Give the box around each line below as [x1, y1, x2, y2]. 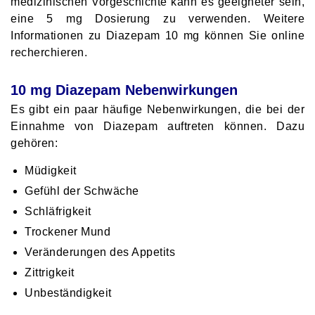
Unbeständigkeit [25, 286, 112, 299]
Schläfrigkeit [25, 205, 91, 217]
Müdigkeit [25, 164, 77, 176]
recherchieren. [11, 46, 87, 58]
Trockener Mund [25, 225, 110, 238]
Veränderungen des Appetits [25, 245, 175, 258]
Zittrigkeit [25, 266, 75, 278]
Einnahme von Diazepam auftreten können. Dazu [11, 120, 304, 132]
